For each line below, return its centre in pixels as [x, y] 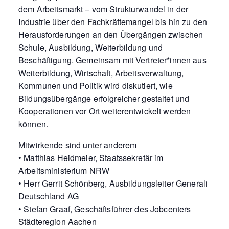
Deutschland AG [49, 196]
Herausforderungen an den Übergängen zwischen [111, 34]
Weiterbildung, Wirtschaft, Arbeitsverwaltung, [101, 73]
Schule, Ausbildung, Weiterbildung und [91, 47]
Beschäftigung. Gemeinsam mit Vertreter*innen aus [112, 60]
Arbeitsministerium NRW [64, 170]
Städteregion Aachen [58, 221]
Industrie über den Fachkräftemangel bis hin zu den [113, 21]
